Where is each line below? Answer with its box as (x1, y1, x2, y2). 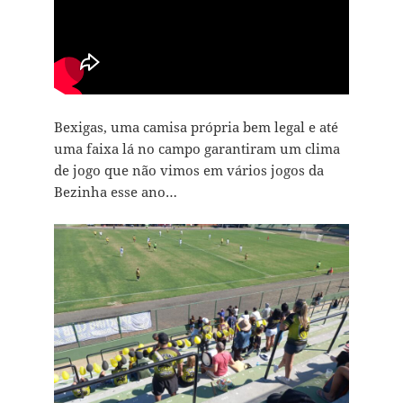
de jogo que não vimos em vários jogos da (53, 161, 324, 180)
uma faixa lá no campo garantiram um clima (53, 139, 340, 158)
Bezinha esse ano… (53, 183, 177, 201)
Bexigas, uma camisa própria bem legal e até (53, 118, 338, 137)
